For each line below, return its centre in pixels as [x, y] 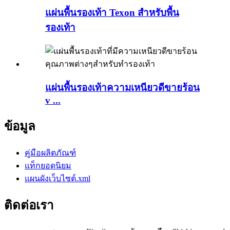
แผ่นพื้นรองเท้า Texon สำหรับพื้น [112, 13]
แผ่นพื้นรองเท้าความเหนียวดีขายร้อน [122, 87]
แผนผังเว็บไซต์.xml [57, 179]
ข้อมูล [20, 127]
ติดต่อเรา [29, 206]
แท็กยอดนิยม [48, 166]
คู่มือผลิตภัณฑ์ [50, 153]
